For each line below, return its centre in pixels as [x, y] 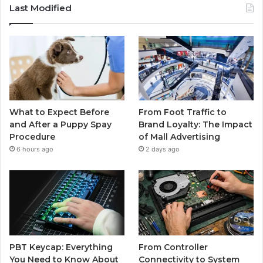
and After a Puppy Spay [60, 125]
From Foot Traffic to [183, 112]
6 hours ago [35, 149]
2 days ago [163, 149]
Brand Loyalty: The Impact [196, 125]
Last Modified [41, 8]
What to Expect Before [59, 112]
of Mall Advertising [180, 137]
